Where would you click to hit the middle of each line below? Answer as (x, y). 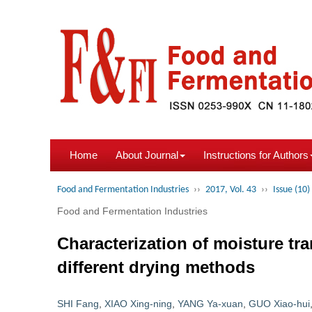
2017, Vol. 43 (231, 190)
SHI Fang (78, 304)
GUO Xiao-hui (279, 304)
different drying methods (156, 267)
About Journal (147, 155)
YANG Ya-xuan (210, 304)
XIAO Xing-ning (138, 304)
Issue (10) (291, 190)
